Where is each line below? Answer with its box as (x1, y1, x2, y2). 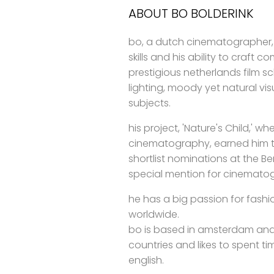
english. (128, 253, 164, 267)
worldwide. (128, 207, 179, 221)
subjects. (128, 96, 171, 110)
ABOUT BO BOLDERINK (128, 5, 253, 22)
